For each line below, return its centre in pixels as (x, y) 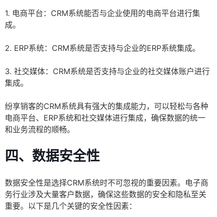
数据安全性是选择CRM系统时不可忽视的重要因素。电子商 (107, 183)
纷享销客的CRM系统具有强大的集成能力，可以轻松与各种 (107, 106)
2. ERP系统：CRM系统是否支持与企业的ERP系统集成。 (102, 48)
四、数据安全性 (52, 156)
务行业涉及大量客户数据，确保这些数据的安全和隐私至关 (106, 194)
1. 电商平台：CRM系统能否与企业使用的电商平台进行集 (102, 13)
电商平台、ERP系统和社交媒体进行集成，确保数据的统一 (105, 118)
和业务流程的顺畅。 (40, 130)
